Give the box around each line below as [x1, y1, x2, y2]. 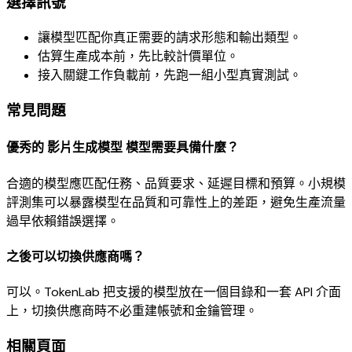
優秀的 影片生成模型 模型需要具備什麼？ [6, 139, 239, 156]
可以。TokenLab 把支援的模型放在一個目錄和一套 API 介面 [6, 284, 341, 301]
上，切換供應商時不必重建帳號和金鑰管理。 [6, 302, 258, 320]
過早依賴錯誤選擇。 [6, 212, 119, 229]
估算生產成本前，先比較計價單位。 [38, 48, 239, 65]
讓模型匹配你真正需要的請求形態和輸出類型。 [38, 29, 302, 46]
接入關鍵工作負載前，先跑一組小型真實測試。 [38, 67, 302, 84]
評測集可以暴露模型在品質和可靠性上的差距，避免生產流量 [6, 193, 346, 211]
